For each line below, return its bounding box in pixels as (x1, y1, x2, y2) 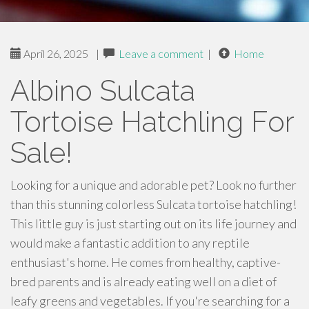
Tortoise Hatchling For (10, 105, 294, 139)
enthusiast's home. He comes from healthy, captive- (10, 255, 281, 270)
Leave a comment (119, 47, 203, 60)
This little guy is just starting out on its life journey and (10, 216, 297, 231)
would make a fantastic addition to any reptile (10, 235, 250, 250)
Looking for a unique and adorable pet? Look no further (10, 177, 297, 192)
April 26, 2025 (21, 47, 88, 60)
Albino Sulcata (10, 74, 195, 108)
